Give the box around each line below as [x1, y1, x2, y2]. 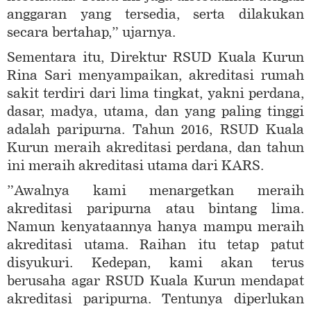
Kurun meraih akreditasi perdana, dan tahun [7, 140, 304, 156]
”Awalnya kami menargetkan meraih [7, 183, 304, 199]
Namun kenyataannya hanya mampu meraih [7, 219, 304, 235]
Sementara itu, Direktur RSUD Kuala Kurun [7, 49, 304, 66]
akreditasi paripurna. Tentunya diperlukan [7, 291, 304, 308]
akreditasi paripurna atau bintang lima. [7, 201, 304, 217]
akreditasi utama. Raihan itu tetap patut [7, 237, 304, 253]
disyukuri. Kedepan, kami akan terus [7, 255, 304, 271]
